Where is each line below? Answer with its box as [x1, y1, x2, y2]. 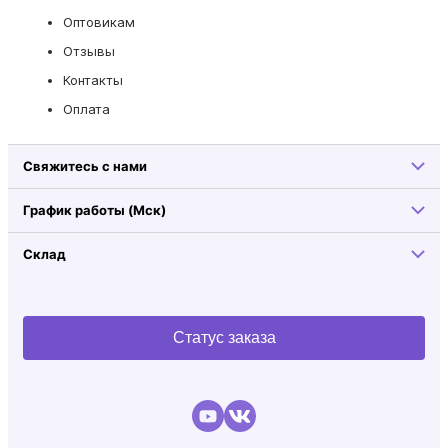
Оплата [63, 100, 110, 117]
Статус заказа [172, 328, 276, 346]
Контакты [63, 71, 123, 88]
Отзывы [63, 42, 115, 59]
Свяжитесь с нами [23, 157, 147, 174]
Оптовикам [63, 13, 135, 30]
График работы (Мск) [23, 201, 166, 218]
